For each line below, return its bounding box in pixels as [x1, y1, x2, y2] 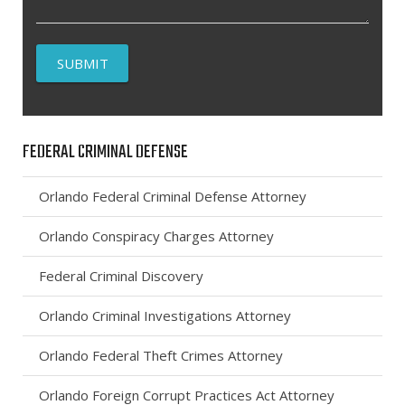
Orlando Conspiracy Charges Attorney [39, 227, 274, 246]
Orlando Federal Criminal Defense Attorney [39, 187, 306, 206]
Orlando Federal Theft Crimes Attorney [39, 346, 283, 365]
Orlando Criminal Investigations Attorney [39, 306, 291, 325]
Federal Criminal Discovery [39, 267, 203, 286]
